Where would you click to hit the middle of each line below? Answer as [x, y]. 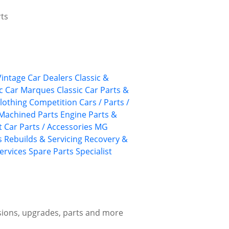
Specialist [94, 152]
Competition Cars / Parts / [79, 102]
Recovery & [106, 139]
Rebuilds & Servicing [43, 139]
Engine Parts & [89, 115]
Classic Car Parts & [93, 90]
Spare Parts [51, 152]
